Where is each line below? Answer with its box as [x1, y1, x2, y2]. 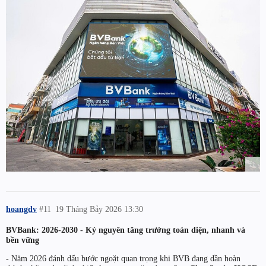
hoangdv [6, 204, 37, 214]
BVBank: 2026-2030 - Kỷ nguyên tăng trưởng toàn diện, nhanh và [6, 224, 245, 235]
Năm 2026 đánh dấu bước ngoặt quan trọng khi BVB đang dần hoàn [9, 254, 240, 264]
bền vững [6, 235, 39, 245]
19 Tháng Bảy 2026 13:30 [55, 204, 144, 214]
